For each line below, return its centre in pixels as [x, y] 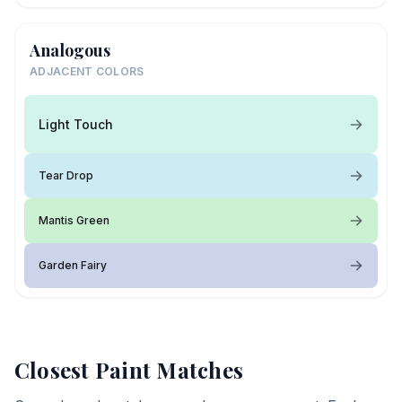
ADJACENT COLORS [87, 71]
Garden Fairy [73, 265]
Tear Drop [66, 175]
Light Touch [76, 124]
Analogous [70, 50]
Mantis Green [74, 220]
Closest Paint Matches [129, 370]
